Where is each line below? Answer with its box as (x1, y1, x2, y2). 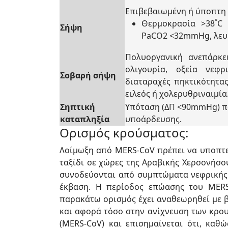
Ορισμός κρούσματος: (60, 124, 188, 141)
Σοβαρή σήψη (60, 70, 116, 81)
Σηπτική (60, 101, 95, 112)
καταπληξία (60, 113, 109, 125)
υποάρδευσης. (125, 113, 182, 125)
